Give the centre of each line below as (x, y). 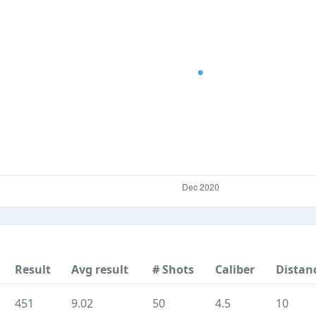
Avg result (100, 269)
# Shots (173, 269)
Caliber (235, 269)
